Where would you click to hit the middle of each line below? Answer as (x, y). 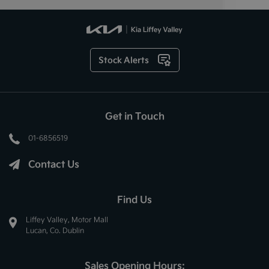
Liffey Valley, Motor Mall (67, 220)
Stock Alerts (124, 60)
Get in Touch (134, 116)
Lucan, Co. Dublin (55, 231)
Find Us (134, 200)
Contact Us (54, 164)
